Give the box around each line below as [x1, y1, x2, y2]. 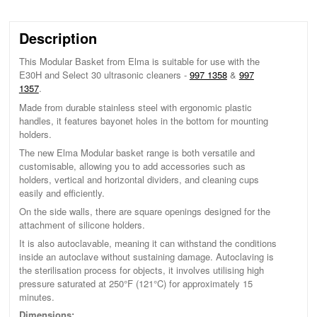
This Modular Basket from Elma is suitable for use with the [18, 54, 260, 69]
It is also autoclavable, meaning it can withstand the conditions [18, 236, 277, 250]
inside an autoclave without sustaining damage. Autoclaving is [18, 250, 274, 264]
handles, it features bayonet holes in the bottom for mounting [18, 113, 268, 127]
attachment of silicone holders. [18, 218, 145, 232]
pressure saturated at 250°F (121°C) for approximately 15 [18, 277, 253, 291]
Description [18, 27, 97, 48]
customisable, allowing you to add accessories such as [18, 158, 246, 173]
